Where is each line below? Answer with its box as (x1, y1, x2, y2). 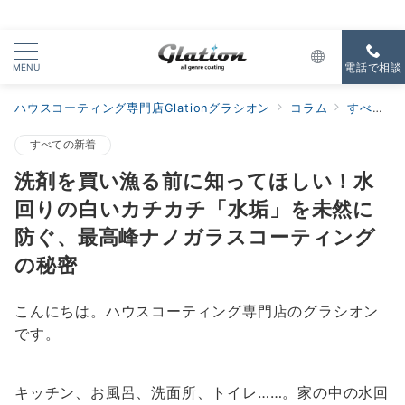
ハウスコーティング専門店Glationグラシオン (14, 101, 271, 115)
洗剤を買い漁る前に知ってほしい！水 (14, 168, 375, 193)
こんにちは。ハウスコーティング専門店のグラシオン (14, 302, 380, 320)
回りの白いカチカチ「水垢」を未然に (14, 196, 375, 221)
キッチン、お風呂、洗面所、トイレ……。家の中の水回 (14, 383, 389, 401)
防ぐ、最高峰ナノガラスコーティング (14, 224, 377, 249)
